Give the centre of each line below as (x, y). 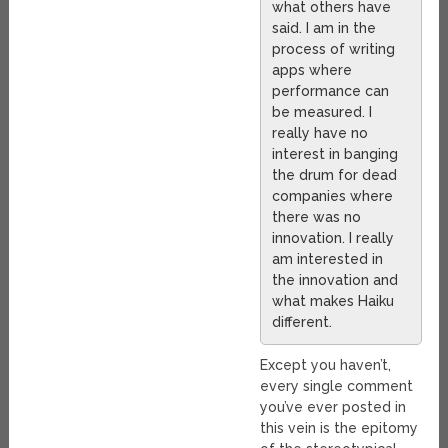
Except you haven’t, (326, 365)
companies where (333, 196)
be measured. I (322, 112)
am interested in (328, 259)
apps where (312, 70)
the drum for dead (335, 175)
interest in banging (335, 154)
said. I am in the (324, 28)
